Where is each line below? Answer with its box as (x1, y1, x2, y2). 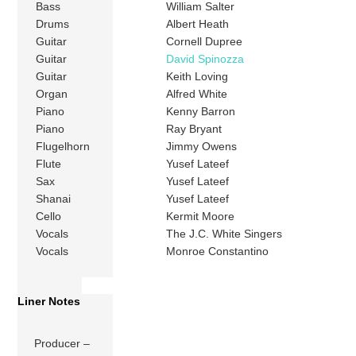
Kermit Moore (166, 210, 235, 223)
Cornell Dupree (166, 35, 243, 48)
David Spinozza (166, 52, 245, 66)
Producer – (34, 337, 91, 350)
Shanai (36, 192, 72, 206)
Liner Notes (17, 295, 81, 308)
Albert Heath (166, 17, 230, 31)
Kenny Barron (166, 105, 236, 118)
